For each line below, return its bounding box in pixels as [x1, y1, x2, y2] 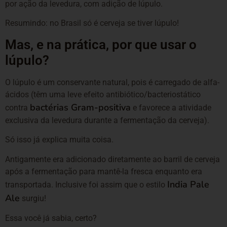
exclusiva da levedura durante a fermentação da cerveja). [5, 115, 209, 125]
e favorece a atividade [131, 102, 211, 112]
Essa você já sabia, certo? [5, 213, 97, 223]
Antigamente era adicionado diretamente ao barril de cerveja [5, 154, 220, 164]
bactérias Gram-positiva [30, 101, 131, 113]
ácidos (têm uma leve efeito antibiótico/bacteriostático [5, 89, 201, 99]
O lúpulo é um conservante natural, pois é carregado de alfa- [5, 77, 219, 87]
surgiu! [20, 193, 46, 203]
